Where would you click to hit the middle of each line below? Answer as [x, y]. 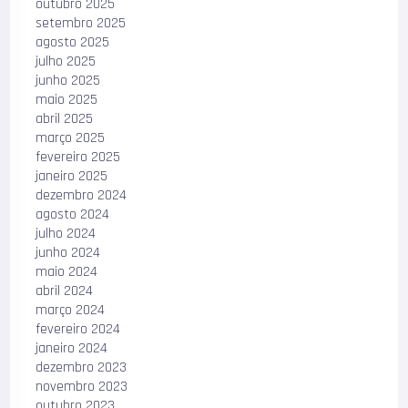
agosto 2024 [73, 214]
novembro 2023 [82, 387]
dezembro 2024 [82, 195]
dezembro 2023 [82, 367]
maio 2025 [67, 100]
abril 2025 [65, 119]
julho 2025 [66, 61]
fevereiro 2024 [78, 329]
